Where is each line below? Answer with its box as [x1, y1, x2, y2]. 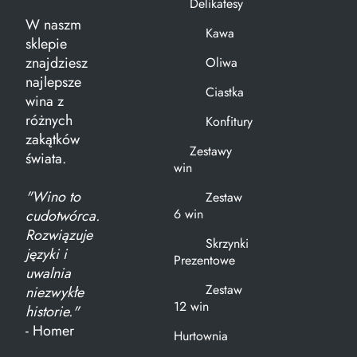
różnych [25, 109, 73, 131]
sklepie [25, 33, 67, 54]
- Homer [25, 320, 74, 341]
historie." [25, 300, 79, 322]
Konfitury [205, 112, 253, 131]
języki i [25, 243, 67, 265]
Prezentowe [173, 250, 235, 269]
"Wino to [25, 186, 80, 207]
